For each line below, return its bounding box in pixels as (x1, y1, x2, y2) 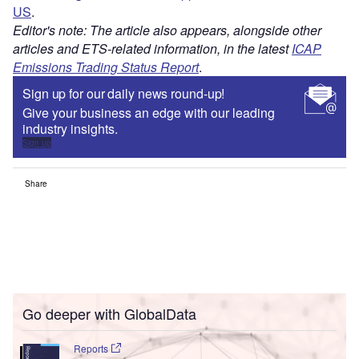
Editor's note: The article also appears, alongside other (13, 20, 321, 39)
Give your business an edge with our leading (22, 103, 275, 122)
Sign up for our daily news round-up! (22, 83, 225, 103)
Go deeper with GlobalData (22, 302, 196, 324)
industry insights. (22, 119, 118, 138)
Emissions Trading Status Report (13, 57, 199, 76)
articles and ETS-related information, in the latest (13, 38, 292, 58)
